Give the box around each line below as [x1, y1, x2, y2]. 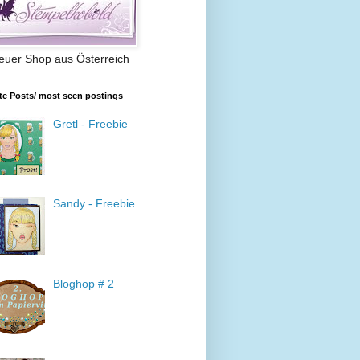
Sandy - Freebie [53, 197, 136, 211]
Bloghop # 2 [53, 276, 115, 290]
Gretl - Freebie [53, 117, 129, 130]
